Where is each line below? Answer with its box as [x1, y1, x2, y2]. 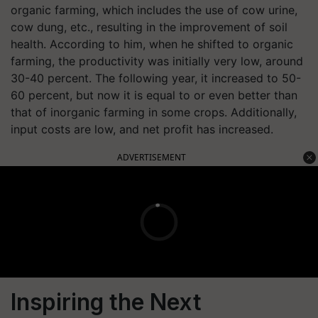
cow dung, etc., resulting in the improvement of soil [11, 20, 287, 34]
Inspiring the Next [11, 288, 202, 316]
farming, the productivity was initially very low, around [11, 54, 303, 68]
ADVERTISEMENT [117, 151, 186, 163]
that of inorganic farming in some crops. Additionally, [11, 105, 297, 119]
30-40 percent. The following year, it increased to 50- [11, 71, 301, 85]
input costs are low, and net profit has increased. [11, 122, 273, 136]
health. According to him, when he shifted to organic [11, 37, 293, 51]
